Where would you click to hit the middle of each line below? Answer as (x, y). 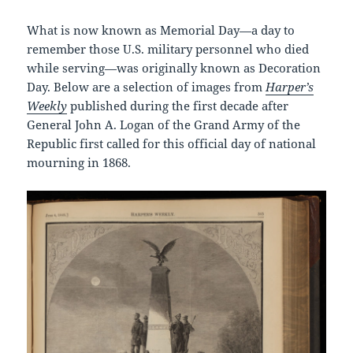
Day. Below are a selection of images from (147, 86)
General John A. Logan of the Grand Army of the (164, 124)
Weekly (47, 105)
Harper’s (290, 86)
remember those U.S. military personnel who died (168, 48)
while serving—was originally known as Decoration (174, 67)
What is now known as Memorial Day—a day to (161, 30)
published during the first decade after (178, 105)
